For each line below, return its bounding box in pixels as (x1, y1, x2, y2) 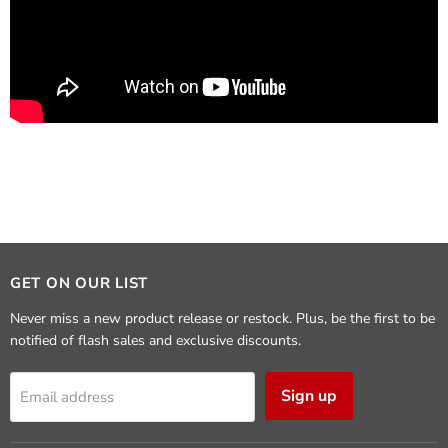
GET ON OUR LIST (10, 272, 149, 293)
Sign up (281, 384, 337, 407)
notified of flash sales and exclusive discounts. (10, 330, 301, 350)
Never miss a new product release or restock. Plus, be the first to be (10, 308, 435, 328)
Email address (20, 386, 114, 407)
